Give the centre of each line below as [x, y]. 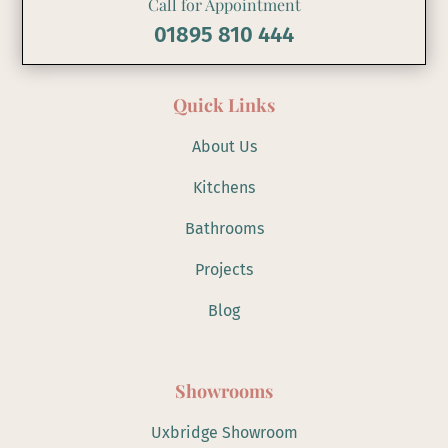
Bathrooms [224, 228]
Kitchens [224, 187]
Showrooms [224, 390]
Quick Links [224, 104]
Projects [224, 269]
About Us [224, 146]
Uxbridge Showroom [224, 432]
